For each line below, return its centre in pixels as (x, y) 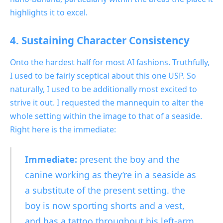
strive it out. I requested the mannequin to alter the (107, 102)
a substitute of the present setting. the (105, 190)
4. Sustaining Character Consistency (100, 41)
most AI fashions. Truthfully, (158, 62)
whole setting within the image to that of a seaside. (106, 116)
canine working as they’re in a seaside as (110, 174)
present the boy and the (128, 159)
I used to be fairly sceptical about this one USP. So (103, 75)
